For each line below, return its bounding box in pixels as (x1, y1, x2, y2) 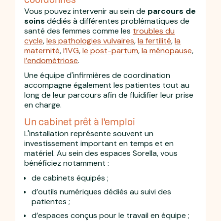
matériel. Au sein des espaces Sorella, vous (24, 147, 178, 158)
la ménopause (142, 45, 192, 56)
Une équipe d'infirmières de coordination (24, 70, 171, 80)
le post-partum (82, 45, 139, 56)
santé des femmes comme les (24, 25, 133, 36)
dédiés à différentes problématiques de (47, 15, 190, 26)
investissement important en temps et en (24, 138, 174, 148)
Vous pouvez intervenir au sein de (24, 5, 148, 16)
